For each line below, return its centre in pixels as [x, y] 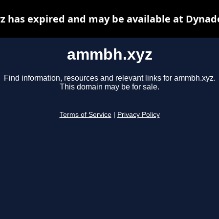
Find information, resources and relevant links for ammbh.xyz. [109, 78]
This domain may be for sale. [109, 87]
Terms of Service [85, 115]
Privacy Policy [138, 115]
